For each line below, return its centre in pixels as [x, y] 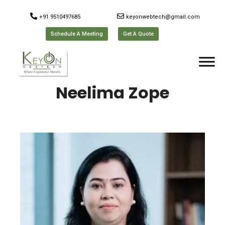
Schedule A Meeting [77, 34]
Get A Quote [139, 34]
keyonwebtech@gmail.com [163, 17]
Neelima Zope [113, 93]
